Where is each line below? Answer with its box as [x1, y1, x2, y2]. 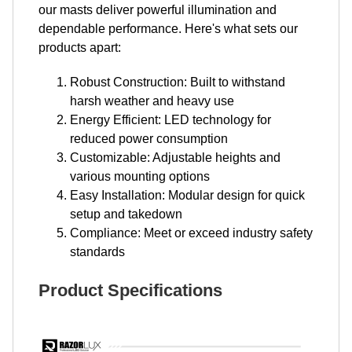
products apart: [38, 40, 121, 54]
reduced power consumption [70, 131, 228, 145]
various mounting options [70, 169, 210, 183]
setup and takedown [70, 207, 182, 221]
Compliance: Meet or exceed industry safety [70, 225, 313, 240]
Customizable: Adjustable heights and [70, 150, 280, 164]
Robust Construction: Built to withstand [70, 75, 285, 89]
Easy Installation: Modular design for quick [70, 188, 305, 202]
